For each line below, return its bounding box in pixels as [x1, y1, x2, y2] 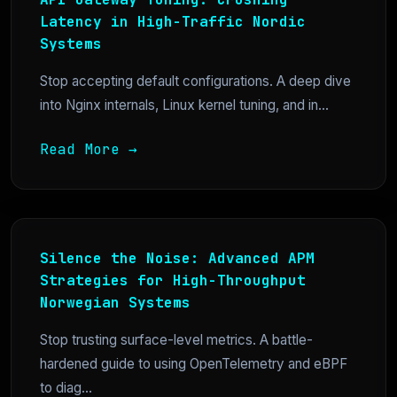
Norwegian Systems [40, 293, 191, 312]
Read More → [40, 140, 137, 159]
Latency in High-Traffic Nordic [40, 12, 306, 31]
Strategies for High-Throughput [40, 271, 306, 290]
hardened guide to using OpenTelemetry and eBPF [40, 355, 347, 372]
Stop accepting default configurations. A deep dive [40, 73, 351, 90]
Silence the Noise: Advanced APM [40, 249, 315, 268]
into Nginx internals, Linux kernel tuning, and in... [40, 97, 329, 113]
